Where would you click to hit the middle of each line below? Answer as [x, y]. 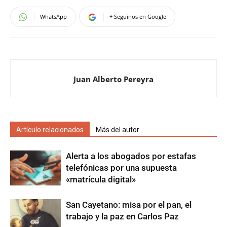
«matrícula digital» [101, 180]
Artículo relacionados [50, 130]
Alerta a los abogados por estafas [131, 156]
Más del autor [118, 130]
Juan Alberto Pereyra [113, 79]
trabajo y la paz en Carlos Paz [122, 217]
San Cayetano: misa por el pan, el [129, 205]
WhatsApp [53, 17]
